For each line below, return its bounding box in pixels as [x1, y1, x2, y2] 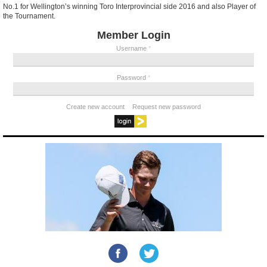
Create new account [66, 103, 125, 111]
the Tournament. [3, 12, 55, 21]
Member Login [97, 29, 170, 42]
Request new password [132, 103, 201, 111]
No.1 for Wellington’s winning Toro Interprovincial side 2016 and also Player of [3, 2, 256, 11]
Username [116, 45, 148, 52]
